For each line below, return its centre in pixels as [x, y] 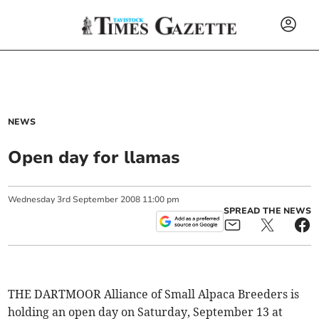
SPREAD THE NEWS [267, 211]
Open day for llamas [94, 157]
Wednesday [32, 199]
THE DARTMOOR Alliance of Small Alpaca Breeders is [154, 294]
